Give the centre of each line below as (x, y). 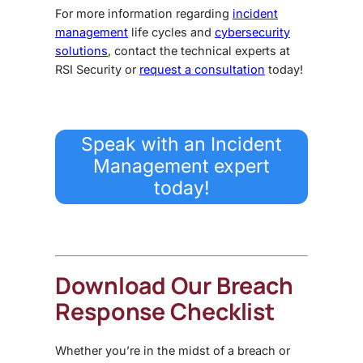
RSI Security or (97, 69)
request (160, 69)
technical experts (228, 50)
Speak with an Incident (181, 145)
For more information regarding (144, 13)
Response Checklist (165, 312)
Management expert (181, 167)
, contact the (144, 50)
